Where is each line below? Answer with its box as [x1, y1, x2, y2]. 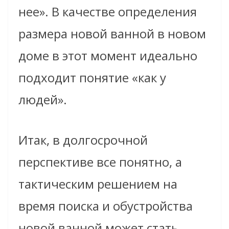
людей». [18, 91, 67, 108]
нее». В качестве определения [18, 3, 197, 20]
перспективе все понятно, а [18, 153, 182, 171]
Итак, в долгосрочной [18, 131, 148, 149]
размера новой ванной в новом [18, 25, 206, 42]
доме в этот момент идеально [18, 47, 197, 64]
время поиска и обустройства [18, 197, 193, 215]
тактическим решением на [18, 175, 177, 193]
